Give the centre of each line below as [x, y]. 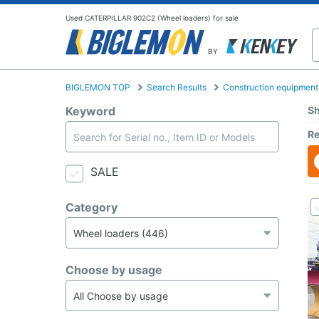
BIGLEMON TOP [98, 88]
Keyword [90, 111]
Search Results [177, 88]
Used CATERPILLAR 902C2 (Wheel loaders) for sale [152, 18]
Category [91, 208]
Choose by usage [114, 270]
